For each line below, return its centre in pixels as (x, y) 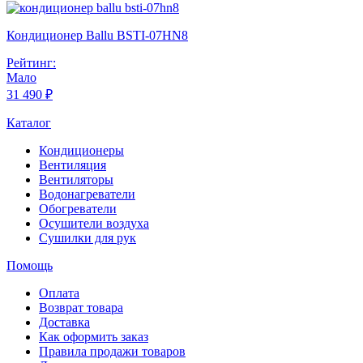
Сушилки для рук (88, 238)
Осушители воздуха (94, 224)
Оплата (59, 293)
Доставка (64, 322)
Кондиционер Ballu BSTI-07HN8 (97, 36)
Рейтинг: (31, 63)
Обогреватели (78, 209)
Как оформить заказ (94, 337)
